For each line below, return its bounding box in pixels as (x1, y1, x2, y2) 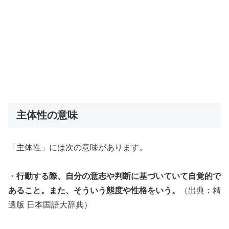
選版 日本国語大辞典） (8, 200, 92, 210)
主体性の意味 (16, 109, 78, 121)
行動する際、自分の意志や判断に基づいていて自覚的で (16, 172, 221, 181)
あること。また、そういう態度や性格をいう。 (8, 186, 180, 195)
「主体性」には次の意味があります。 (8, 143, 147, 152)
